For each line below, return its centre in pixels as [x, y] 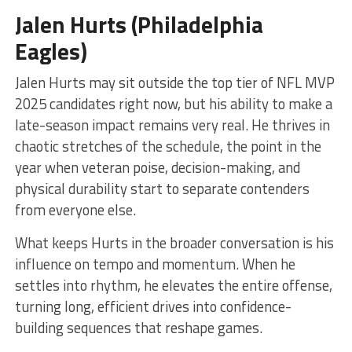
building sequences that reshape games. [138, 327]
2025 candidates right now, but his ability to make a [173, 103]
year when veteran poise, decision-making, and [157, 167]
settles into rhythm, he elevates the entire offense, [173, 285]
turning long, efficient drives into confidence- [153, 306]
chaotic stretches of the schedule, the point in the [168, 146]
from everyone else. [75, 209]
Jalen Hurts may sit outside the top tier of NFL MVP [174, 82]
